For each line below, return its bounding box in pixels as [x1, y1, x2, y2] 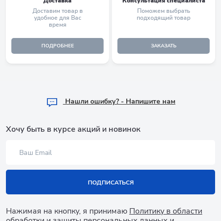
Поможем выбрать [137, 6, 190, 15]
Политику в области [129, 206, 202, 217]
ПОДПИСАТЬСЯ [87, 178, 134, 186]
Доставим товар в [32, 6, 83, 15]
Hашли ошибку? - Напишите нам [63, 97, 176, 107]
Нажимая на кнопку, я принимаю [6, 206, 129, 217]
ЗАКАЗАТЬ [150, 42, 177, 50]
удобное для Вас [34, 13, 81, 22]
